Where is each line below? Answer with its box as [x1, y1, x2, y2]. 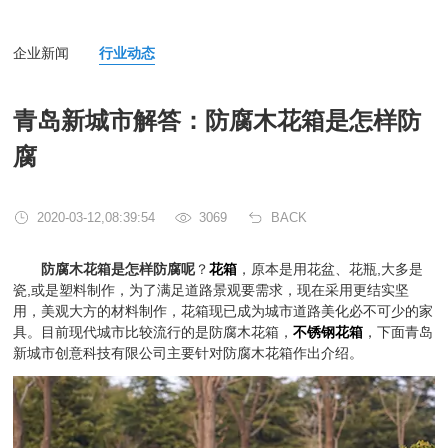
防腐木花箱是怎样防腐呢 [41, 261, 196, 277]
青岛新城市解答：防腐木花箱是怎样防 [13, 107, 422, 134]
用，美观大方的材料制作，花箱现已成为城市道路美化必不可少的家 [13, 303, 434, 319]
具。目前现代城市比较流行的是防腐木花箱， [13, 324, 294, 340]
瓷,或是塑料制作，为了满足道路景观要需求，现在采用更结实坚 [13, 282, 410, 298]
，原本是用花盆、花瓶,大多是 [237, 261, 424, 277]
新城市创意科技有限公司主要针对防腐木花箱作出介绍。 [13, 345, 364, 361]
